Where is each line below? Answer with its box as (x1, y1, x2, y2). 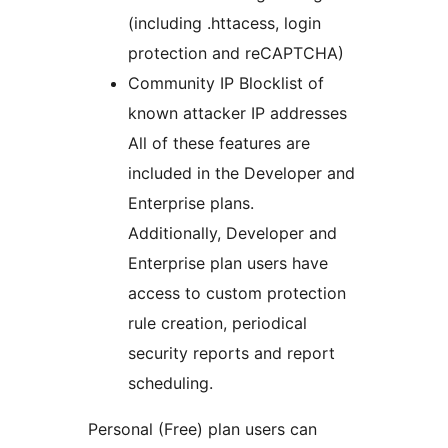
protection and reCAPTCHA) (128, 43, 344, 64)
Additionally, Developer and (128, 223, 337, 244)
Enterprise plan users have (128, 253, 328, 274)
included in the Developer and (128, 163, 355, 184)
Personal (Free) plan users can (88, 419, 317, 440)
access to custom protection (128, 283, 346, 304)
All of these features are (128, 133, 310, 154)
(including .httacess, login (128, 13, 321, 34)
